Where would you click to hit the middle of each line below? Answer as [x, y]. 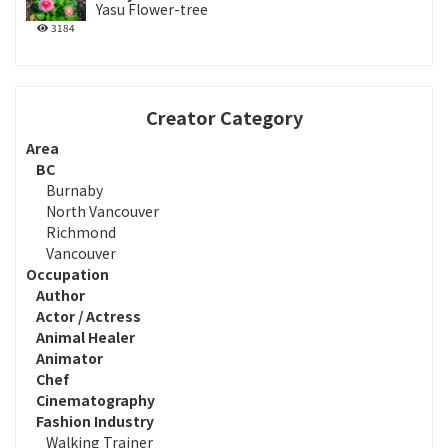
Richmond [81, 231]
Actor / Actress [88, 315]
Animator [69, 357]
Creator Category [224, 116]
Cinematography [95, 399]
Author [60, 294]
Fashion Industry [95, 420]
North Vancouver [102, 210]
